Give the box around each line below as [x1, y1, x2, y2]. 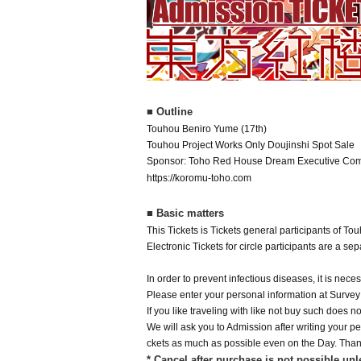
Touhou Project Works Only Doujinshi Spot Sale [147, 139, 355, 151]
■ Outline [147, 106, 193, 118]
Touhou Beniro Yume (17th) [147, 123, 267, 135]
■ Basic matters [147, 207, 224, 219]
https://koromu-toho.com [147, 172, 251, 184]
